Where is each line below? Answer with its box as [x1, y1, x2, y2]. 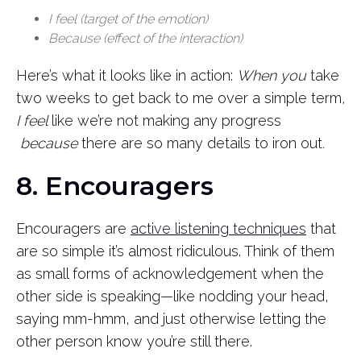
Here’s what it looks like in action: [16, 66, 237, 84]
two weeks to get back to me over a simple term [16, 89, 342, 106]
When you [237, 66, 310, 84]
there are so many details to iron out [81, 134, 322, 151]
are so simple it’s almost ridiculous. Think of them [16, 242, 334, 259]
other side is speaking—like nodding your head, [16, 287, 329, 305]
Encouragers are [16, 219, 131, 237]
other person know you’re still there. [16, 332, 252, 350]
